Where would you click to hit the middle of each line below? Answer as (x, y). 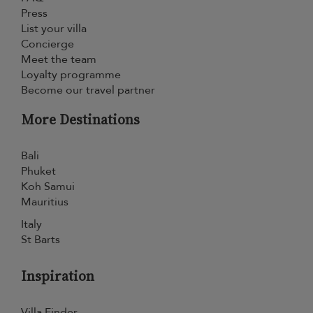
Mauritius (45, 202)
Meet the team (59, 59)
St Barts (41, 240)
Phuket (38, 171)
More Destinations (80, 119)
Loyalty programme (71, 75)
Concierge (48, 44)
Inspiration (58, 276)
